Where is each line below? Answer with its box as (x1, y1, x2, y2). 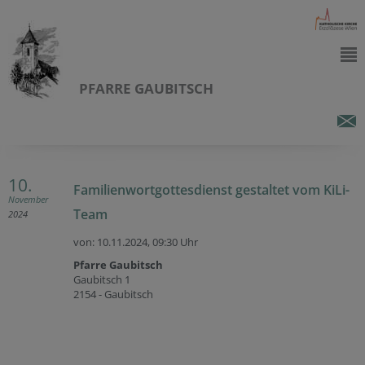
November (8, 193, 48, 205)
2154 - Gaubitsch (73, 287, 153, 301)
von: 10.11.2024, (73, 235, 152, 249)
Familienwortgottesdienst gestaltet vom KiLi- (73, 181, 350, 199)
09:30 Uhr (152, 235, 198, 249)
